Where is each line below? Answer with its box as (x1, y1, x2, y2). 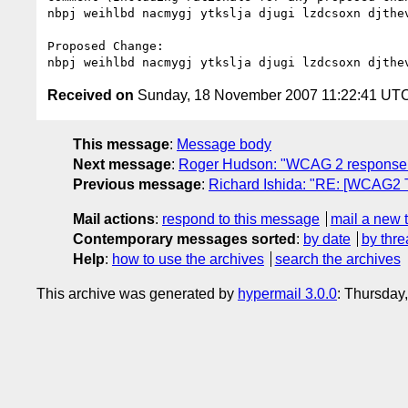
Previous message (73, 176, 201, 192)
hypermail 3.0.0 (238, 285, 337, 301)
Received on (47, 87, 134, 103)
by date (303, 230, 351, 247)
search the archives (274, 250, 401, 267)
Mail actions (73, 210, 155, 227)
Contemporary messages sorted (73, 230, 296, 247)
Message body (177, 136, 271, 152)
